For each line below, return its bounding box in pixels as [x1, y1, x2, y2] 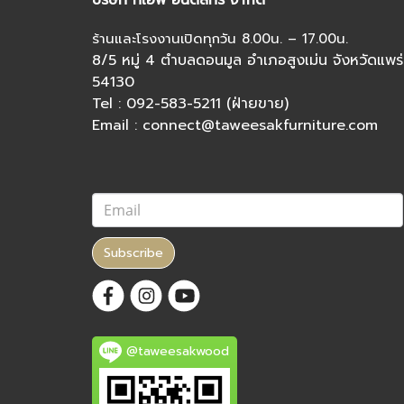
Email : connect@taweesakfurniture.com [92, 114, 378, 136]
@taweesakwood [122, 342, 229, 362]
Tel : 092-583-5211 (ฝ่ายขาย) [92, 92, 289, 115]
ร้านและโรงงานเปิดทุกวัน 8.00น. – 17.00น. [92, 28, 348, 49]
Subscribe [104, 243, 163, 262]
